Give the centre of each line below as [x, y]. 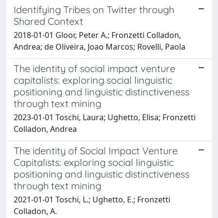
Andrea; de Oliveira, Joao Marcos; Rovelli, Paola [100, 46]
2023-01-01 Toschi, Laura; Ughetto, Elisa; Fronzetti [105, 117]
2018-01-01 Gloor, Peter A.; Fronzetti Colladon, [97, 35]
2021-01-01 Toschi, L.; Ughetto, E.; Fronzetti [92, 199]
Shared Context [48, 21]
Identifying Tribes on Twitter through [94, 9]
